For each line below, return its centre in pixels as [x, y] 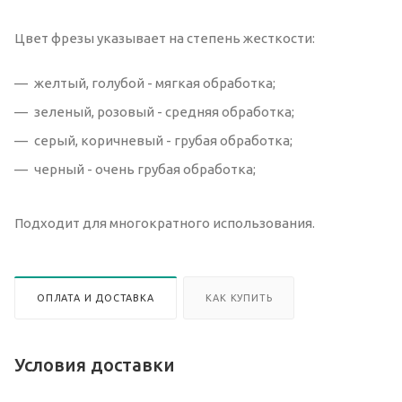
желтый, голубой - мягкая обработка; [155, 83]
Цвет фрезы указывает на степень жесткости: [165, 38]
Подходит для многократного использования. [165, 223]
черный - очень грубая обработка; [145, 169]
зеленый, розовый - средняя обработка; [164, 111]
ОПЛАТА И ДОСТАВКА [96, 297]
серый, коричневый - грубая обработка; [163, 140]
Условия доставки [95, 364]
